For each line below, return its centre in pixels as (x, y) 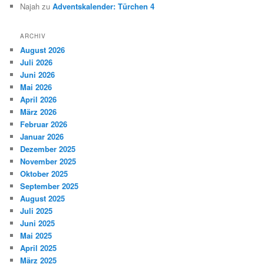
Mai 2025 (36, 235)
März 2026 (39, 111)
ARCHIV (33, 36)
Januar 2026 (42, 136)
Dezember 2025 (48, 148)
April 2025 (39, 247)
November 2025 (48, 161)
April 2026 (39, 99)
